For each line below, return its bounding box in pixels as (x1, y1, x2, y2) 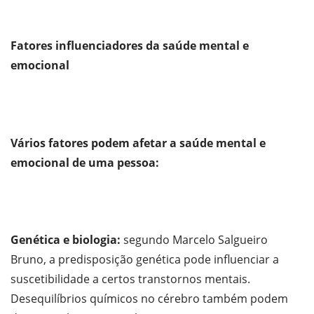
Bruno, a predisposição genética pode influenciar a (11, 251, 279, 267)
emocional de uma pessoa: (11, 154, 159, 170)
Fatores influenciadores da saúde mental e (11, 38, 249, 54)
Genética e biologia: (11, 231, 123, 247)
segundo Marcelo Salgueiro (123, 231, 268, 247)
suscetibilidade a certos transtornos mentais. (11, 271, 250, 287)
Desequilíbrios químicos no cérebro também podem (11, 290, 288, 306)
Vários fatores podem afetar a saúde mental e (11, 135, 266, 151)
